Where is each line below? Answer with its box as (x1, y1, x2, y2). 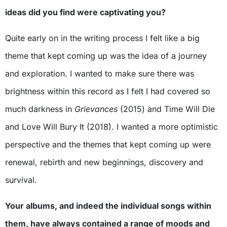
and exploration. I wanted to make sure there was (5, 68, 194, 79)
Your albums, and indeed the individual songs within (5, 201, 211, 211)
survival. (5, 175, 37, 185)
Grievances (74, 104, 118, 115)
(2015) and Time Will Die (118, 104, 215, 115)
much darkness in (5, 104, 74, 115)
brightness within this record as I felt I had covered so (5, 86, 210, 97)
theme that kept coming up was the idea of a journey (5, 51, 207, 61)
